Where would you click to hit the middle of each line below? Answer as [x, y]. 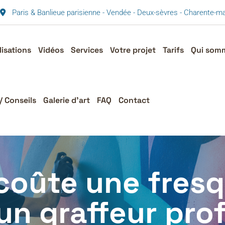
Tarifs [173, 50]
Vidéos [51, 50]
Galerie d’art [66, 100]
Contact [134, 100]
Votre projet [133, 50]
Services [87, 50]
